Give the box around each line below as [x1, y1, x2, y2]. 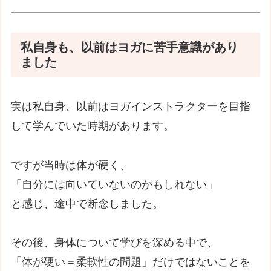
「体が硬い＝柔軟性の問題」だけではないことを [11, 256, 251, 269]
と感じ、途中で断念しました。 [11, 197, 164, 210]
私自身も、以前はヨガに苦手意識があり [21, 40, 239, 54]
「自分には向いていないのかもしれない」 [11, 178, 218, 191]
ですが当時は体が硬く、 [11, 158, 131, 171]
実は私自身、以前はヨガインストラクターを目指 [11, 100, 251, 113]
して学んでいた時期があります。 [11, 120, 175, 132]
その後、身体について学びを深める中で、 [11, 237, 218, 249]
